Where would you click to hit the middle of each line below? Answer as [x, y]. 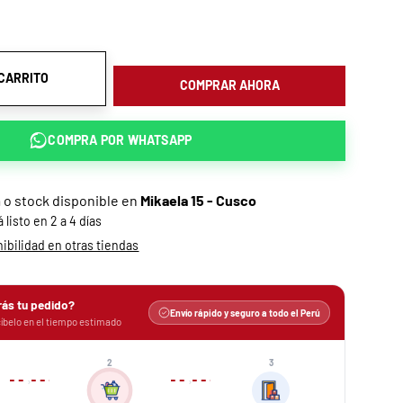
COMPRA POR [88, 140]
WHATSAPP [160, 140]
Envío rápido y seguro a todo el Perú [245, 312]
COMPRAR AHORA [229, 85]
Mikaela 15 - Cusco [199, 200]
